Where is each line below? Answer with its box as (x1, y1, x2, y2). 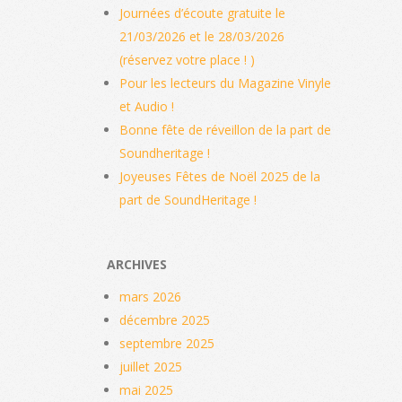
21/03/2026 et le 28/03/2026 (119, 27, 284, 45)
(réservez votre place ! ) (119, 50, 255, 68)
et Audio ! (119, 97, 174, 115)
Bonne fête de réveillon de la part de (119, 120, 331, 138)
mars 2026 (119, 287, 181, 305)
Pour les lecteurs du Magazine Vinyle (119, 74, 331, 92)
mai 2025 (119, 380, 173, 398)
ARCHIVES (107, 255, 167, 273)
